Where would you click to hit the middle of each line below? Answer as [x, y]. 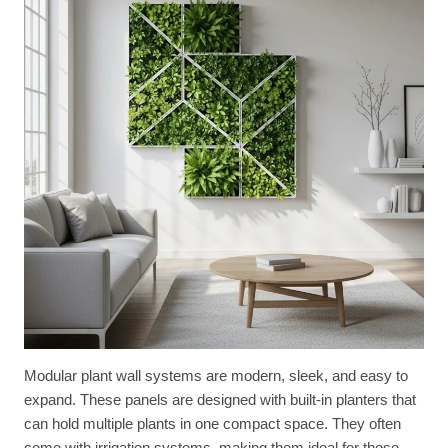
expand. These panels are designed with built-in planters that [220, 399]
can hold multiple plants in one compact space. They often [212, 423]
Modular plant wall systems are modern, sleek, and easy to [216, 375]
